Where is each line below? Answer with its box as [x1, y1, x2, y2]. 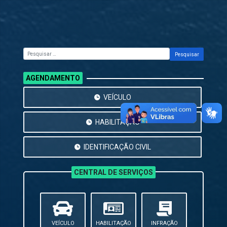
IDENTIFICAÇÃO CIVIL [84, 142, 151, 151]
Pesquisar [174, 51, 199, 57]
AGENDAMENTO [25, 74, 80, 83]
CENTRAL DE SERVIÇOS [74, 168, 153, 177]
